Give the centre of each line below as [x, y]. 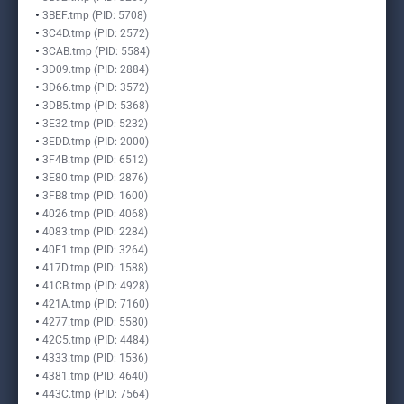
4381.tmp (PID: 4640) [95, 376]
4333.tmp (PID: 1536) [95, 358]
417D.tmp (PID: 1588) [95, 268]
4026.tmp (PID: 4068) [95, 214]
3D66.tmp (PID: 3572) [96, 87]
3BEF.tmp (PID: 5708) [95, 15]
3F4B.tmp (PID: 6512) [95, 160]
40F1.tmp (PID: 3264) [95, 250]
